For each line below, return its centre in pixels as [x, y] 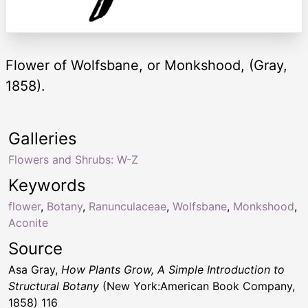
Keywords [47, 186]
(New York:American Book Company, [197, 286]
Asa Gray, [35, 270]
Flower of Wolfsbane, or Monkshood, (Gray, [146, 66]
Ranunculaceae [128, 207]
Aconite [28, 223]
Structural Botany [54, 286]
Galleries [43, 139]
